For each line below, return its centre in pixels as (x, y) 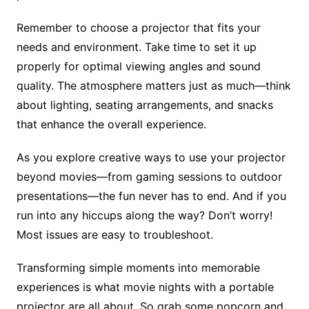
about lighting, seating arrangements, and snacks (144, 104)
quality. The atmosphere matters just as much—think (153, 85)
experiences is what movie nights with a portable (145, 287)
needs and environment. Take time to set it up (136, 47)
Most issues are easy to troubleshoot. (114, 234)
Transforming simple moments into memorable (138, 267)
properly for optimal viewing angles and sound (138, 66)
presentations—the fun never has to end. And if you (151, 196)
